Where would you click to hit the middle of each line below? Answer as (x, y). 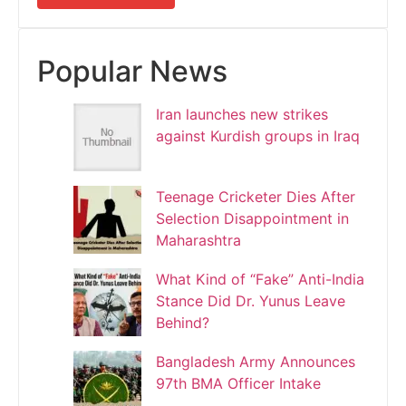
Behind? (183, 322)
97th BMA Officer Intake (238, 383)
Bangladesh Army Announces (256, 361)
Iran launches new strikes (242, 114)
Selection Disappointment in (252, 218)
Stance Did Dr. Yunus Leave (251, 300)
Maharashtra (198, 240)
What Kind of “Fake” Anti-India (260, 279)
